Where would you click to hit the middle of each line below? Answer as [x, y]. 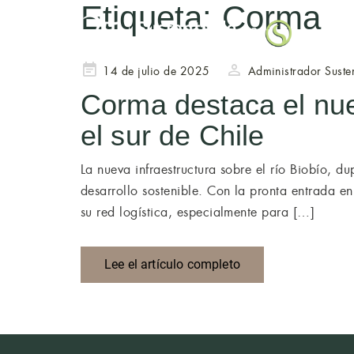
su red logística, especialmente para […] [198, 212]
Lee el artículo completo [172, 264]
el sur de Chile [173, 136]
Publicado [105, 70]
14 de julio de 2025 [156, 71]
